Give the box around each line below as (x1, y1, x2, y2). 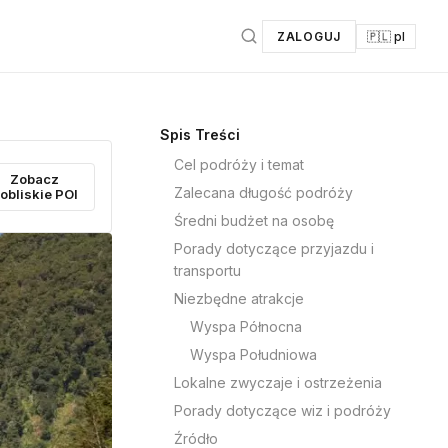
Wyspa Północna (190, 318, 302, 335)
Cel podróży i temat (174, 156, 304, 173)
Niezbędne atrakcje (174, 290, 304, 307)
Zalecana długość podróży (174, 184, 353, 201)
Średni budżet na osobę (174, 212, 334, 229)
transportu (174, 262, 241, 279)
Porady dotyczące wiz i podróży (174, 402, 391, 419)
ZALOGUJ (276, 28, 341, 44)
